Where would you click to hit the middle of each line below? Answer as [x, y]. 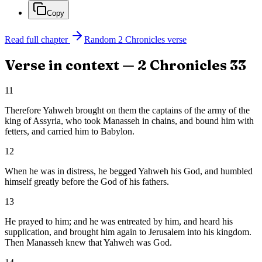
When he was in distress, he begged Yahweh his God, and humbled [129, 171]
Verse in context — [71, 65]
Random [101, 40]
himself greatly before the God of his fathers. [87, 182]
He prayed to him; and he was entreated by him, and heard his [119, 222]
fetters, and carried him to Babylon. [70, 132]
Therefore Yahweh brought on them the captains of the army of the [127, 111]
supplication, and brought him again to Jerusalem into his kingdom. [128, 232]
